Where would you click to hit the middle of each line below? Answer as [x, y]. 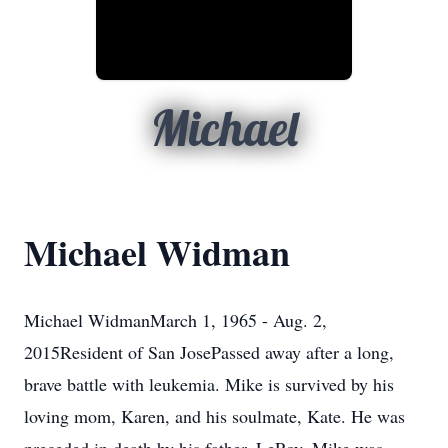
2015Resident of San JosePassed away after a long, [209, 352]
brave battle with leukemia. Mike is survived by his [209, 384]
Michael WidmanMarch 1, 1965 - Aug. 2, [175, 320]
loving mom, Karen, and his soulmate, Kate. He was [214, 416]
